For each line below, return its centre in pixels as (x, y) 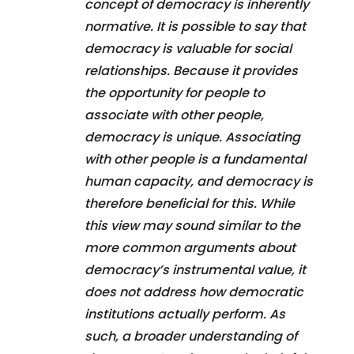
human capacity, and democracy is (199, 181)
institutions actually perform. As (185, 314)
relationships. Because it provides (191, 70)
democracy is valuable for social (188, 48)
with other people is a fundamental (195, 159)
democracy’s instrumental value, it (195, 269)
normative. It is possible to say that (195, 26)
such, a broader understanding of (191, 336)
